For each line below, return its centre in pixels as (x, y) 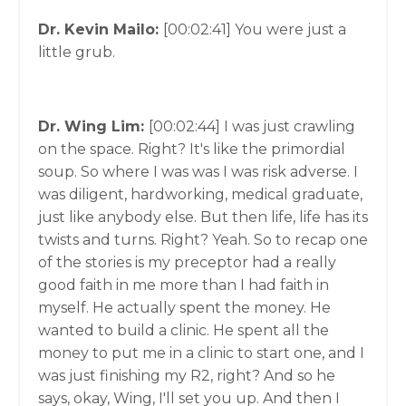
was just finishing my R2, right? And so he (187, 376)
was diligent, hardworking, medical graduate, (200, 194)
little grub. (77, 52)
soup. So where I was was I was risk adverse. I (198, 172)
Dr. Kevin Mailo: (101, 29)
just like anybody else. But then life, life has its (203, 217)
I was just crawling (290, 126)
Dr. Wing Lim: (93, 126)
